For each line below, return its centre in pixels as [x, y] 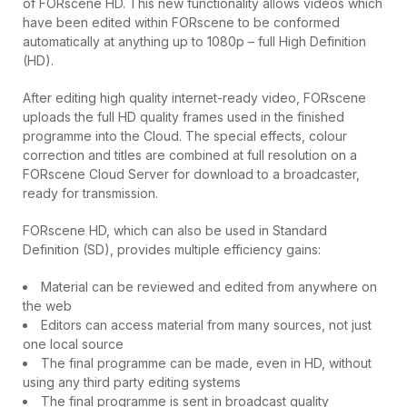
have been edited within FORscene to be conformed [181, 22]
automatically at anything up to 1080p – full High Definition [194, 41]
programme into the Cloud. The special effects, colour [185, 136]
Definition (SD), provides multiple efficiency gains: [172, 249]
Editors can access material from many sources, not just [206, 325]
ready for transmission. [90, 193]
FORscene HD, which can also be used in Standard [175, 230]
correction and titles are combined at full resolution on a [190, 155]
